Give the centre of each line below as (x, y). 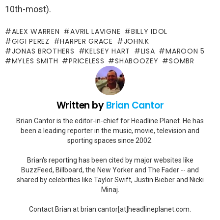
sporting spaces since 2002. (110, 140)
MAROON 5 (185, 51)
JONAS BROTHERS (43, 51)
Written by (81, 106)
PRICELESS (87, 61)
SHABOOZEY (137, 61)
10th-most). (28, 9)
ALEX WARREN (36, 32)
